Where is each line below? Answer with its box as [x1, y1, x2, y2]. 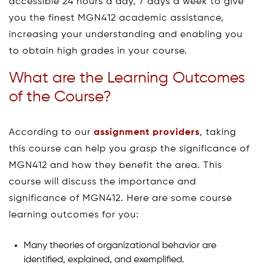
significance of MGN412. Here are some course [9, 193, 232, 203]
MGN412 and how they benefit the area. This [9, 160, 222, 170]
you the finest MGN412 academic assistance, [9, 13, 224, 23]
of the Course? [9, 89, 111, 105]
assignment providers [94, 127, 200, 137]
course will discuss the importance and [9, 177, 196, 187]
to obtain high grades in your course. [9, 46, 187, 56]
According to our [9, 127, 94, 137]
